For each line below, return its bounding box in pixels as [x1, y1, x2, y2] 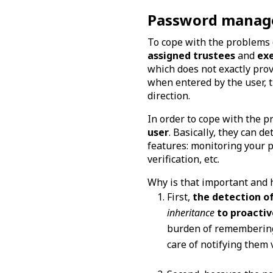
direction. [147, 88, 193, 102]
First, [166, 190, 193, 204]
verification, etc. [147, 152, 222, 166]
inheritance [166, 205, 217, 219]
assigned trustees [147, 48, 235, 62]
